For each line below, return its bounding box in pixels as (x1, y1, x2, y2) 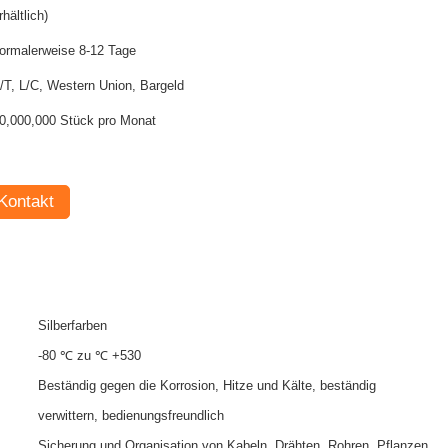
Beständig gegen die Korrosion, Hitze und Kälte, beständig (38, 378, 376, 393)
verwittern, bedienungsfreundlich (38, 408, 224, 423)
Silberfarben (38, 318, 107, 333)
